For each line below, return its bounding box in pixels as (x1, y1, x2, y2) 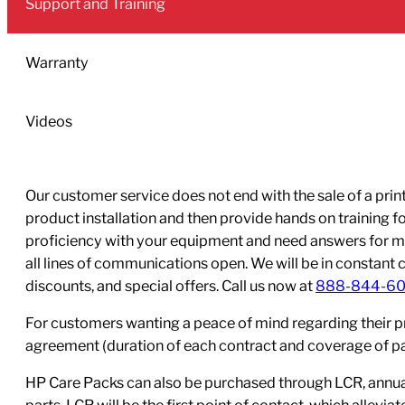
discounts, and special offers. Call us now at (25, 276, 316, 295)
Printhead (6, 7, 72, 26)
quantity (6, 30, 62, 49)
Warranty (25, 53, 89, 72)
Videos (25, 112, 72, 131)
